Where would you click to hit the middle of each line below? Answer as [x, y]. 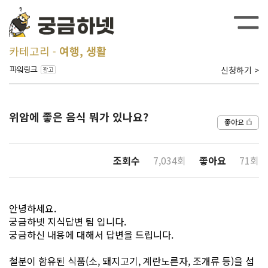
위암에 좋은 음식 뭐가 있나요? [79, 117]
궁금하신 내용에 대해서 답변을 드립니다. [91, 234]
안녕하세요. [33, 208]
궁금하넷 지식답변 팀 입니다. [68, 221]
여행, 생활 [83, 51]
